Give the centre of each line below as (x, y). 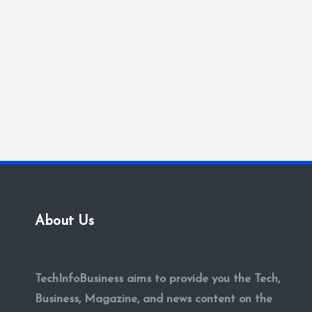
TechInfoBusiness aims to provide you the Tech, (157, 279)
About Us (64, 221)
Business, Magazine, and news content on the (154, 299)
